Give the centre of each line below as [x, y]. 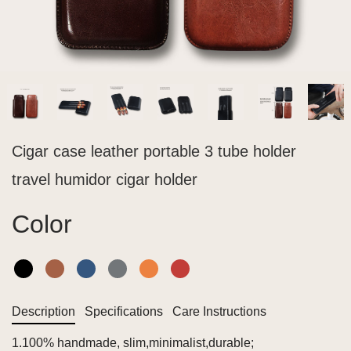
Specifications [124, 311]
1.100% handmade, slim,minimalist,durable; [133, 343]
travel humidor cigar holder [105, 179]
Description [43, 311]
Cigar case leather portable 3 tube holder [154, 151]
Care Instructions [220, 311]
